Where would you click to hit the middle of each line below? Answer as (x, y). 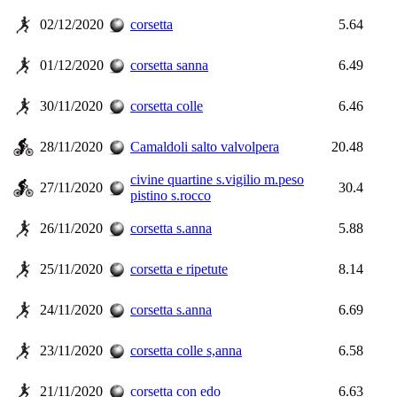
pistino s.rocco (171, 195)
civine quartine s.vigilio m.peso (217, 179)
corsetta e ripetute (179, 269)
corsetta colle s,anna (186, 350)
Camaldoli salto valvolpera (205, 147)
